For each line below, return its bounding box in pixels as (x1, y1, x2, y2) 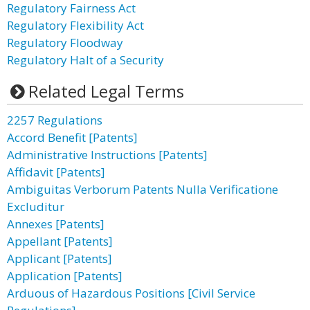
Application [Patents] (7, 268, 122, 284)
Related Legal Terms (28, 80, 184, 102)
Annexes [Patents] (7, 216, 104, 232)
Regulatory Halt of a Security (7, 52, 164, 68)
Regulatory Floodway (7, 35, 123, 51)
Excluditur (7, 199, 64, 215)
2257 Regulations (7, 112, 102, 128)
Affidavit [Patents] (7, 164, 105, 180)
